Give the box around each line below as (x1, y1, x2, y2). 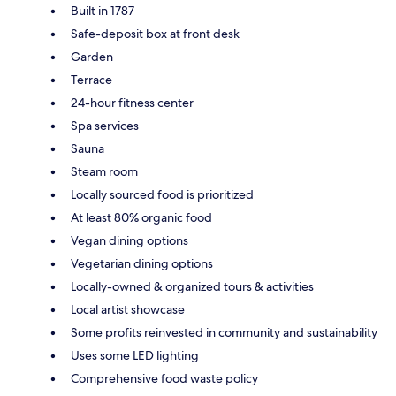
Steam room (71, 163, 138, 179)
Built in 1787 (71, 2, 134, 19)
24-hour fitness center (71, 94, 194, 110)
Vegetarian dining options (71, 255, 213, 271)
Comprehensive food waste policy (71, 369, 258, 386)
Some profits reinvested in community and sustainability (71, 324, 377, 340)
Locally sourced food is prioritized (71, 186, 254, 202)
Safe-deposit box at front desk (71, 25, 240, 42)
